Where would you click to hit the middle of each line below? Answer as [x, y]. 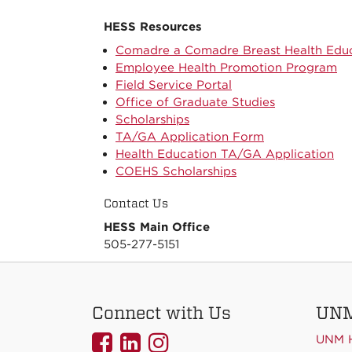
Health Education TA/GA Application [225, 154]
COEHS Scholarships [176, 172]
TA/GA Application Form [190, 137]
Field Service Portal [174, 85]
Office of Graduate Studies [195, 103]
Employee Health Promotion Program [226, 68]
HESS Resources [153, 27]
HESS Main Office [157, 227]
